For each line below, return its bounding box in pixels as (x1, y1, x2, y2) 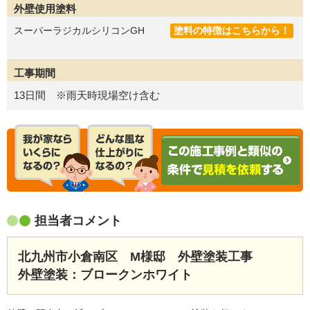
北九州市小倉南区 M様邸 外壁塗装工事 (18, 249, 253, 264)
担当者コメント (35, 213, 122, 228)
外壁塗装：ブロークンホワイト (18, 267, 192, 282)
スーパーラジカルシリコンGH (14, 24, 145, 36)
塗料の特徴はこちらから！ (174, 24, 290, 36)
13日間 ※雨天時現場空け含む (14, 89, 160, 101)
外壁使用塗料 (14, 2, 76, 15)
